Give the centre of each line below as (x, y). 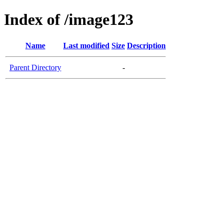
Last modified (86, 45)
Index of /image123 (69, 20)
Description (146, 45)
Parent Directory (35, 67)
